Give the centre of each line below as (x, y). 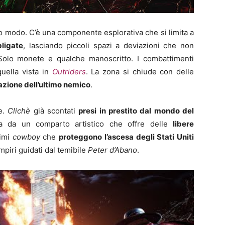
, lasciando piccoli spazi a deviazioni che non (108, 46)
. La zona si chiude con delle (140, 72)
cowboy (26, 137)
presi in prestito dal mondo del (136, 111)
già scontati (54, 111)
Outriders (69, 72)
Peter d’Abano (113, 150)
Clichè (19, 111)
